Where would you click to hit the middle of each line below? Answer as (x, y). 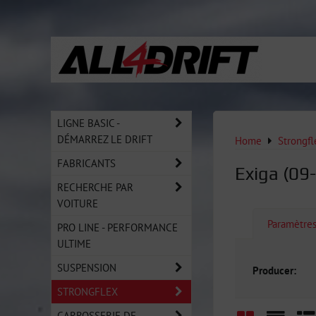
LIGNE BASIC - (89, 123)
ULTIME (74, 243)
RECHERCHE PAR (95, 187)
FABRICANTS (86, 163)
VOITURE (78, 203)
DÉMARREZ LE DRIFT (105, 139)
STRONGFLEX (87, 291)
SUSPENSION (87, 267)
